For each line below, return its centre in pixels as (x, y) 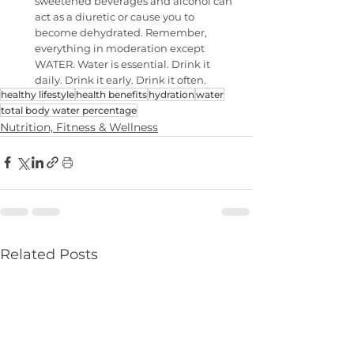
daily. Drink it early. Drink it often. (121, 79)
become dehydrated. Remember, (122, 32)
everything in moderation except (121, 48)
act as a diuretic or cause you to (116, 16)
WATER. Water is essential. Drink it (124, 64)
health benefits (111, 94)
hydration (171, 94)
